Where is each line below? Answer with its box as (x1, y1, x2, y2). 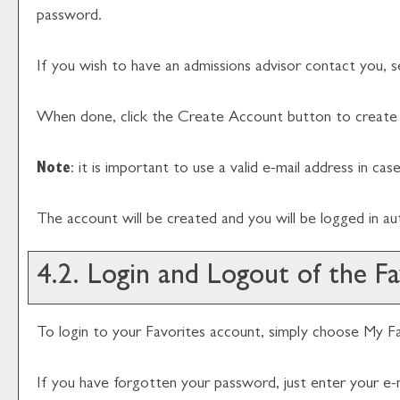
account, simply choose (205, 326, 363, 342)
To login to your (37, 326, 146, 342)
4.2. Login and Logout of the (29, 263, 375, 292)
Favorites (146, 326, 205, 342)
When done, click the (37, 111, 178, 127)
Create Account (178, 111, 283, 127)
